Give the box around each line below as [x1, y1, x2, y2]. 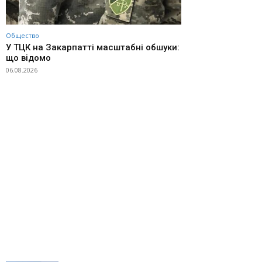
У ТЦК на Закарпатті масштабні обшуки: [6, 42, 180, 53]
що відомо [6, 53, 51, 64]
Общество [6, 31, 39, 40]
